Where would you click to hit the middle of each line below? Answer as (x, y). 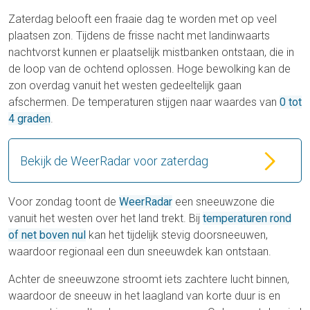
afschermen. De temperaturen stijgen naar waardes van (144, 102)
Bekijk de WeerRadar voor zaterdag (114, 161)
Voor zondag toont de (64, 202)
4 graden (29, 119)
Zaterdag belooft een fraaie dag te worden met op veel (143, 19)
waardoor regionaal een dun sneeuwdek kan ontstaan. (140, 252)
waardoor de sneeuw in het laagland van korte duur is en (144, 296)
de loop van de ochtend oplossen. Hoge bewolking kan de (149, 69)
